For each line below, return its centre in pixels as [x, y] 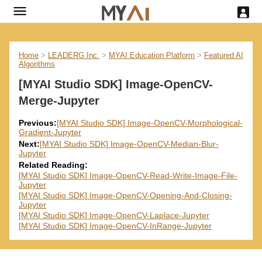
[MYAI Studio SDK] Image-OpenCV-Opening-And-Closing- [125, 196]
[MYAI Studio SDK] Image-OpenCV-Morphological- [150, 123]
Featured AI [224, 55]
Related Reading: [53, 165]
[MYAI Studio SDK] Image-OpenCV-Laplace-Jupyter [114, 216]
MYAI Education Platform [152, 55]
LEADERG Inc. [74, 55]
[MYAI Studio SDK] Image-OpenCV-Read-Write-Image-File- [128, 176]
